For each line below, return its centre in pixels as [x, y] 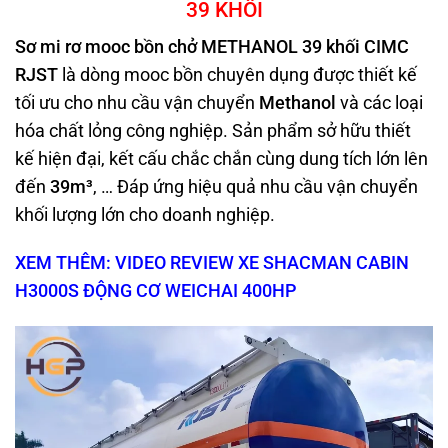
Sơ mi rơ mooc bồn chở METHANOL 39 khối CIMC [212, 46]
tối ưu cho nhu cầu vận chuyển [137, 102]
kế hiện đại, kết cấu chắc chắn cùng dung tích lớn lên [221, 158]
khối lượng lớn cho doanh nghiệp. [145, 214]
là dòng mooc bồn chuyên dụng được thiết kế [237, 74]
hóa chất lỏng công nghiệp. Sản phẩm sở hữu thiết [213, 130]
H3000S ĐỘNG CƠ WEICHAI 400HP [155, 291]
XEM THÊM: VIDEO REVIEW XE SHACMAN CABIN [212, 263]
